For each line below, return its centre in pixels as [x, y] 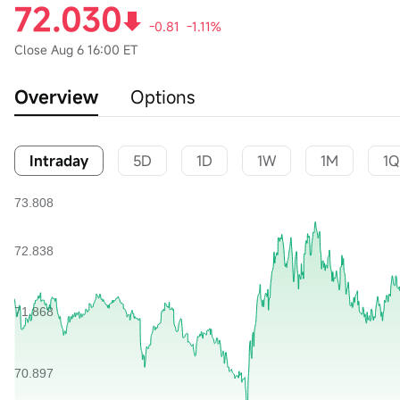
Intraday [59, 161]
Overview [56, 97]
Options [162, 97]
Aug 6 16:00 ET [94, 50]
